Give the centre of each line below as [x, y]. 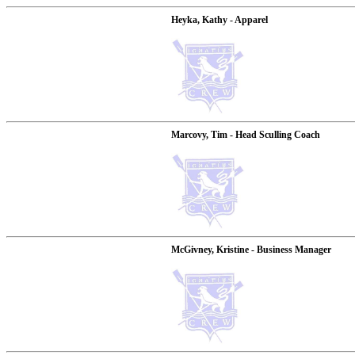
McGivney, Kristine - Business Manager [251, 250]
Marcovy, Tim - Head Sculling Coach [246, 135]
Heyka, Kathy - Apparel [219, 20]
